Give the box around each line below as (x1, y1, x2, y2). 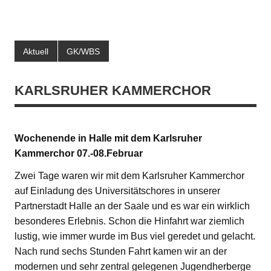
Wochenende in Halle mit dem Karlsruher (15, 132, 202, 143)
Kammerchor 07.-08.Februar (15, 148, 143, 158)
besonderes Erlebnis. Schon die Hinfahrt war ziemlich (15, 215, 244, 226)
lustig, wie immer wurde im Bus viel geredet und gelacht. (15, 230, 255, 241)
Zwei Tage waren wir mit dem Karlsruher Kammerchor (15, 170, 244, 181)
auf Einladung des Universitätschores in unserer (15, 185, 220, 196)
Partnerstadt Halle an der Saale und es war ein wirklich (15, 200, 250, 211)
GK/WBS (67, 46, 100, 56)
